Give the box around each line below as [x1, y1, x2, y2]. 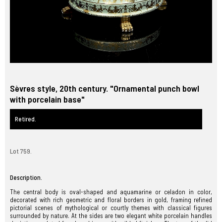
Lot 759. [10, 147, 32, 155]
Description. [10, 173, 42, 181]
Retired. [15, 115, 36, 123]
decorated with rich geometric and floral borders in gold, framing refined [10, 196, 212, 204]
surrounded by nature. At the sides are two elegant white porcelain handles [10, 212, 212, 220]
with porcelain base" [10, 94, 85, 105]
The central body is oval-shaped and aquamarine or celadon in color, [10, 188, 212, 196]
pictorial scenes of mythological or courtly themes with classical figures [10, 204, 212, 212]
